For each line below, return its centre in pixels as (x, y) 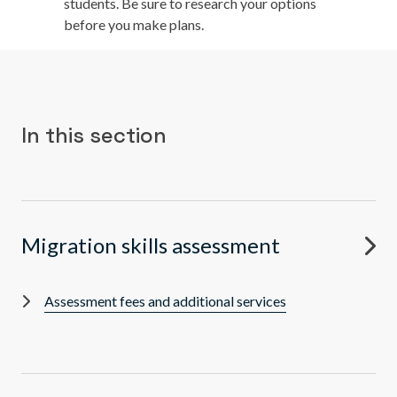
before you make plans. (134, 24)
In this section (94, 135)
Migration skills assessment (151, 245)
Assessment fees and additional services (165, 301)
